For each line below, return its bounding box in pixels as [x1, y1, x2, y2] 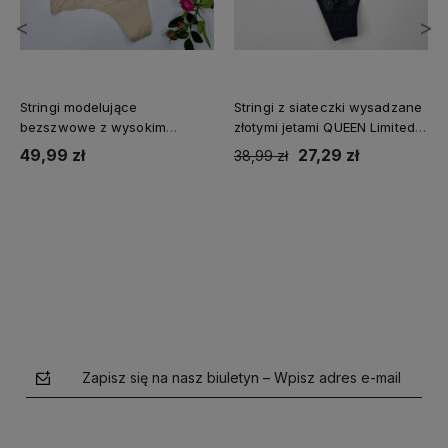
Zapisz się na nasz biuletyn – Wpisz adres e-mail [82, 368, 401, 386]
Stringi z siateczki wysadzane [234, 98, 422, 115]
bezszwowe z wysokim [20, 118, 166, 135]
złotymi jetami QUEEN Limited [234, 118, 415, 135]
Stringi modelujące [20, 98, 137, 115]
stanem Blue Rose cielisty [20, 138, 182, 155]
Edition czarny [234, 138, 324, 155]
